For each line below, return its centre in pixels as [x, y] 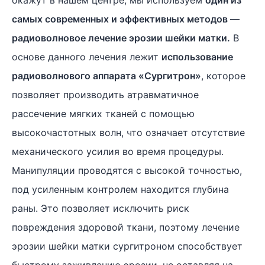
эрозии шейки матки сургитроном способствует [127, 246]
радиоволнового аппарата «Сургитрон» [106, 76]
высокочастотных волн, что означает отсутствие [128, 132]
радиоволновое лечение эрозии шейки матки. [121, 38]
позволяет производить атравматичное [105, 95]
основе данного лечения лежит [87, 57]
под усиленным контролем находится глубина [120, 189]
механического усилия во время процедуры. [118, 151]
